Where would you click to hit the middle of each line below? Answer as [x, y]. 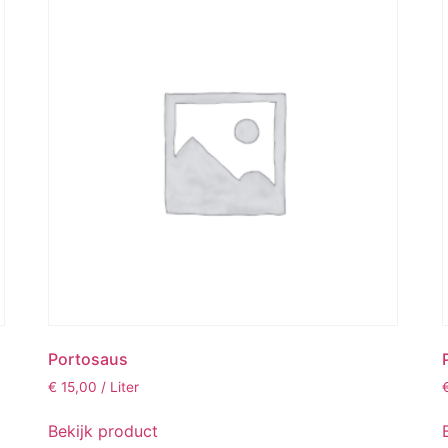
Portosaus [87, 358]
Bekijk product [102, 431]
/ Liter [119, 386]
